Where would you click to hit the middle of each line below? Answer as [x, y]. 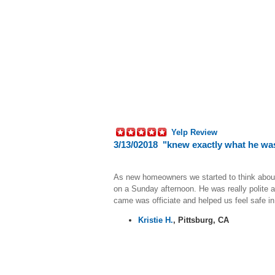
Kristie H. [156, 220]
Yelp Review [194, 132]
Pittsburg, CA [207, 220]
